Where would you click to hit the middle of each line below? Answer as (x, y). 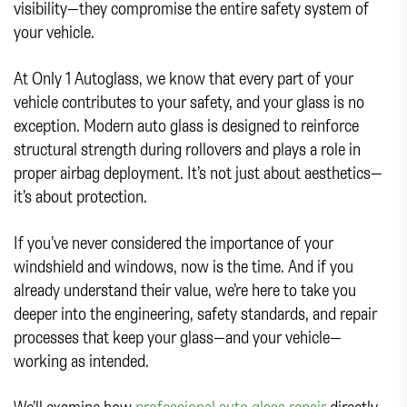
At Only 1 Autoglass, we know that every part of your (184, 78)
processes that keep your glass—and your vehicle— (178, 337)
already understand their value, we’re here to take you (185, 290)
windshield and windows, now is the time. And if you (184, 266)
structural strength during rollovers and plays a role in (187, 149)
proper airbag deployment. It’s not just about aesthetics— (198, 173)
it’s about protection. (80, 196)
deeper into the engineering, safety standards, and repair (195, 313)
